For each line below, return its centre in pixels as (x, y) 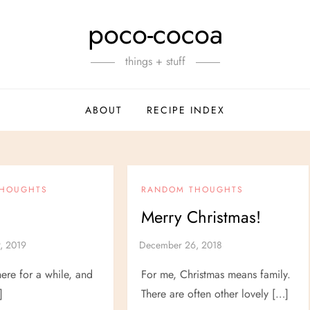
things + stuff (155, 61)
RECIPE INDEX (186, 110)
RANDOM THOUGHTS (192, 190)
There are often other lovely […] (215, 294)
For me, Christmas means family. (216, 274)
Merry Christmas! (201, 217)
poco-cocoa (155, 34)
